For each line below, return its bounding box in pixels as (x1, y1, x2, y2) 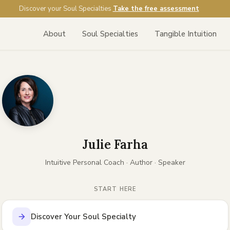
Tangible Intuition (155, 28, 217, 39)
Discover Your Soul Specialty (31, 212, 136, 222)
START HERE (94, 185, 136, 193)
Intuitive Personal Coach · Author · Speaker (45, 158, 185, 167)
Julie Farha (82, 137, 148, 152)
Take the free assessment (112, 4, 199, 13)
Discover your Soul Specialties (18, 4, 111, 13)
